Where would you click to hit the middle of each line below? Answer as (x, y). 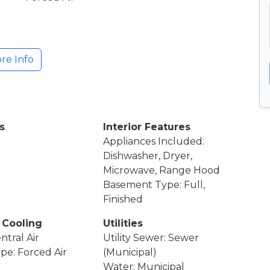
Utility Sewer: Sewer (151, 237)
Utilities (123, 223)
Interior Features (147, 127)
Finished (123, 199)
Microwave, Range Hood (162, 170)
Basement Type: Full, (154, 184)
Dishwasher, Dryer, (148, 155)
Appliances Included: (154, 141)
